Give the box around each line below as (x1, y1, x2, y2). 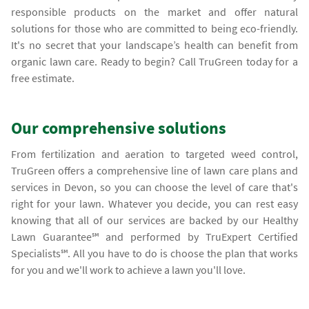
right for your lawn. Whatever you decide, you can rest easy (11, 196, 298, 210)
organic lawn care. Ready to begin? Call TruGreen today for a (11, 54, 298, 68)
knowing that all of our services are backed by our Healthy (11, 212, 298, 227)
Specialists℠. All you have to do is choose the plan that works (11, 246, 298, 260)
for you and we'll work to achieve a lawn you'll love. (11, 262, 246, 277)
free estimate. (11, 70, 75, 85)
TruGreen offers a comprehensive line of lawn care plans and (11, 163, 298, 177)
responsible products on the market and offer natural (11, 4, 298, 19)
